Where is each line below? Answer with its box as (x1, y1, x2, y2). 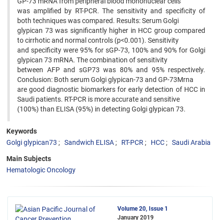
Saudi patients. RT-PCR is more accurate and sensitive (17, 95, 180, 103)
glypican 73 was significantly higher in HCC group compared (17, 27, 205, 34)
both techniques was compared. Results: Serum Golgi (17, 17, 179, 25)
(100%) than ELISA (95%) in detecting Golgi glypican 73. (17, 105, 186, 113)
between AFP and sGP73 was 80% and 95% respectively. (17, 66, 205, 74)
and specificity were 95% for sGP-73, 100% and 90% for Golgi (17, 46, 205, 54)
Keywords (6, 127, 37, 135)
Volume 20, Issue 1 (117, 205, 168, 212)
